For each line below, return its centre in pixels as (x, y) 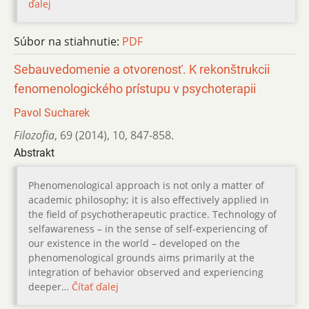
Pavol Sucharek (52, 112)
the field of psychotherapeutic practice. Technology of (152, 214)
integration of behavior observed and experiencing (146, 272)
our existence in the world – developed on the (134, 243)
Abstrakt (34, 152)
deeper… (50, 286)
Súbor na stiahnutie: (68, 41)
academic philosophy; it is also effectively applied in (149, 199)
